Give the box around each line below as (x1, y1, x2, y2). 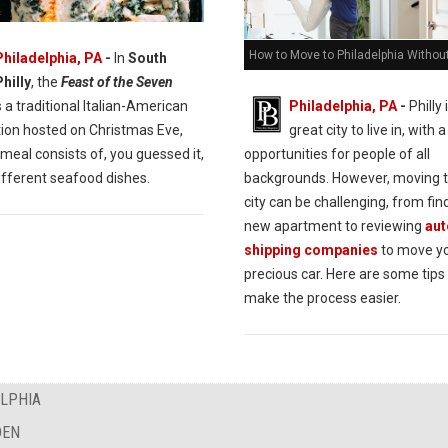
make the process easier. (243, 290, 404, 307)
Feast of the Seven (60, 73, 173, 90)
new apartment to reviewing (243, 218, 422, 235)
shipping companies (243, 242, 378, 259)
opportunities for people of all (243, 146, 430, 163)
